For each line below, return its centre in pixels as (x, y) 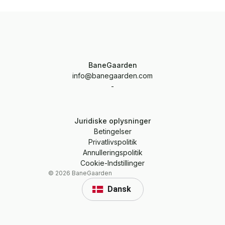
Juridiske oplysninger (113, 121)
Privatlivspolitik (113, 142)
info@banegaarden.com (113, 76)
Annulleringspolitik (113, 152)
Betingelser (113, 131)
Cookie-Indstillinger (113, 163)
